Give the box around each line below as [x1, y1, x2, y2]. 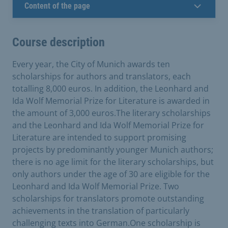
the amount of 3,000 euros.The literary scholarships [12, 107, 211, 119]
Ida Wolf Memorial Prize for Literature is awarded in [12, 95, 210, 106]
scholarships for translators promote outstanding [12, 192, 204, 204]
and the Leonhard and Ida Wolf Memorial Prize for [12, 119, 204, 131]
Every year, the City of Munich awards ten [12, 58, 170, 70]
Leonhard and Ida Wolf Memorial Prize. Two [12, 180, 179, 192]
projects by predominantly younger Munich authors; [12, 144, 213, 155]
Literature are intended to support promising [12, 131, 186, 143]
